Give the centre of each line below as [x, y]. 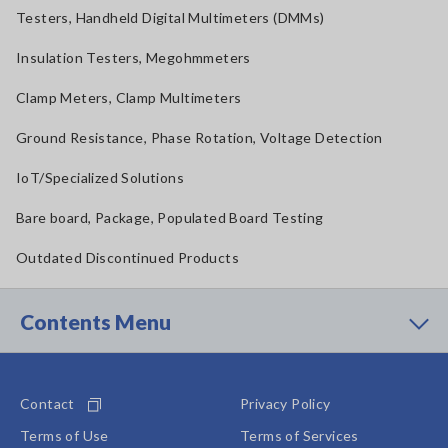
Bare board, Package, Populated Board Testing [170, 217]
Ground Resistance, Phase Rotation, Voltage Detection [199, 137]
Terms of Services [299, 435]
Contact [47, 403]
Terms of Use [64, 435]
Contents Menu [95, 321]
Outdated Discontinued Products [127, 257]
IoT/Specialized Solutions [100, 177]
